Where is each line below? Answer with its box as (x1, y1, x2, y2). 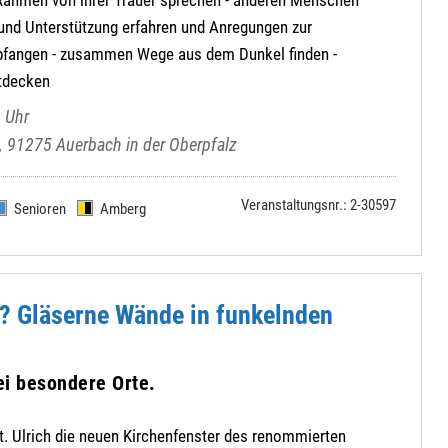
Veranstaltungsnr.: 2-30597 (240, 196, 396, 215)
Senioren (13, 200, 66, 219)
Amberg (100, 200, 147, 219)
